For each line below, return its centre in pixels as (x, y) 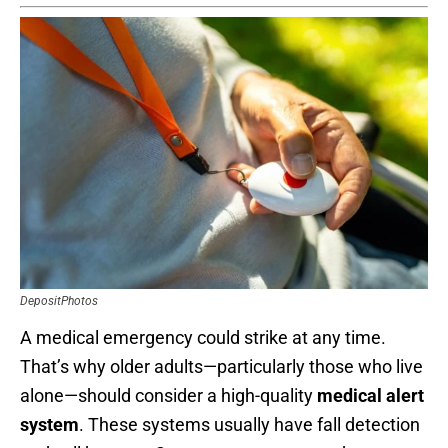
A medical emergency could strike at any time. (203, 338)
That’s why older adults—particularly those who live (221, 367)
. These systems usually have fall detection (249, 425)
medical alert (370, 396)
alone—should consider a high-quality (168, 396)
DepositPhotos (59, 301)
